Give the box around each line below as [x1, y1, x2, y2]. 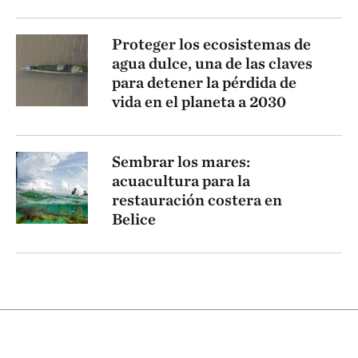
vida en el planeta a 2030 [112, 92, 286, 112]
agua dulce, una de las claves [112, 54, 312, 74]
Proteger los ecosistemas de [112, 34, 311, 54]
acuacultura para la [112, 171, 250, 191]
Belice [112, 209, 156, 229]
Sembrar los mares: [112, 152, 250, 172]
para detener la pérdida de [112, 73, 296, 93]
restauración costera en [112, 190, 282, 210]
